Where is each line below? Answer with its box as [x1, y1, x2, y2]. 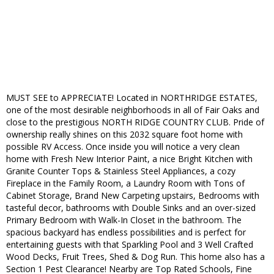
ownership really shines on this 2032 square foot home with [6, 128, 243, 141]
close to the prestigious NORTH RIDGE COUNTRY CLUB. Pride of [6, 116, 264, 128]
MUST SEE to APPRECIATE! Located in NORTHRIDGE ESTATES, [6, 92, 257, 104]
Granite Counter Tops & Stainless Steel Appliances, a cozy [6, 165, 235, 177]
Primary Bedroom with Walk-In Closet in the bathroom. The [6, 214, 242, 226]
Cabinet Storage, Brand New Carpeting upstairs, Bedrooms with [6, 190, 259, 202]
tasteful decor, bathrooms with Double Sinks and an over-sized [6, 202, 256, 214]
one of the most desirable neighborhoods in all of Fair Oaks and [6, 104, 259, 116]
